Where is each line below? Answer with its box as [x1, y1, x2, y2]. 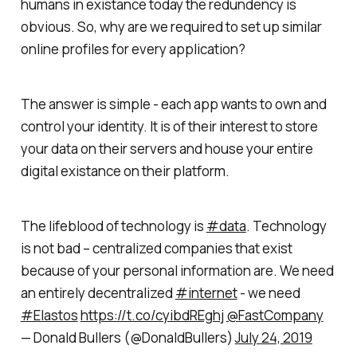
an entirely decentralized [20, 283, 175, 302]
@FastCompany [226, 305, 324, 324]
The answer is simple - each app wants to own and [20, 94, 327, 113]
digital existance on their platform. [20, 161, 229, 180]
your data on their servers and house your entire [20, 139, 313, 158]
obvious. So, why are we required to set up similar [20, 18, 322, 37]
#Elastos [20, 305, 78, 324]
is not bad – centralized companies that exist [20, 238, 292, 257]
